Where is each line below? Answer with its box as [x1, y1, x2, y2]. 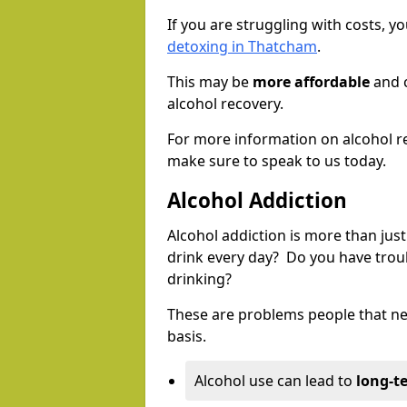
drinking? [167, 269, 235, 290]
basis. [167, 326, 206, 347]
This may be [167, 72, 253, 93]
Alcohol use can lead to [194, 371, 356, 392]
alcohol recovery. [167, 94, 283, 114]
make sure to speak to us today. [167, 151, 386, 172]
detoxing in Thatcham [167, 36, 317, 57]
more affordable [253, 72, 370, 93]
